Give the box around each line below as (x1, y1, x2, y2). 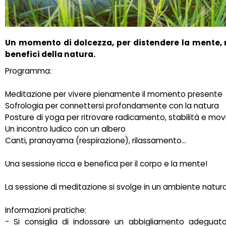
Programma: (5, 65, 51, 76)
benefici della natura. (5, 48, 95, 60)
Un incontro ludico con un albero (5, 123, 126, 134)
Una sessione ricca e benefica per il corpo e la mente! (5, 158, 207, 169)
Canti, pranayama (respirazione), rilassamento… (5, 135, 186, 146)
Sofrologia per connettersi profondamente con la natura (5, 100, 219, 111)
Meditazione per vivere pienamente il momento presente (5, 88, 222, 99)
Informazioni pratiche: (5, 204, 86, 215)
